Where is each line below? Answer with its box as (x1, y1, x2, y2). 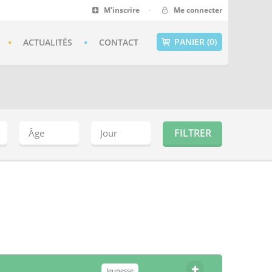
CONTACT (99, 36, 138, 48)
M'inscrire (100, 5, 142, 15)
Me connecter (170, 5, 222, 15)
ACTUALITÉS (23, 36, 72, 48)
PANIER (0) (172, 36, 219, 47)
